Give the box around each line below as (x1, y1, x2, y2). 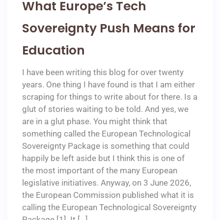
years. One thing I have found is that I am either (22, 79, 195, 89)
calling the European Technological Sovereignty (22, 202, 196, 212)
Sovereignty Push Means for (22, 19, 195, 37)
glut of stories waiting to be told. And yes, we (22, 104, 189, 114)
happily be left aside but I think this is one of (22, 153, 185, 163)
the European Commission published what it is (22, 190, 194, 200)
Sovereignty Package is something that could (22, 140, 190, 151)
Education (22, 41, 85, 59)
